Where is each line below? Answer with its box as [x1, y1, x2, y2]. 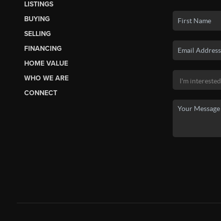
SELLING [24, 30, 51, 38]
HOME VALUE [24, 59, 68, 68]
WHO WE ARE [24, 74, 69, 83]
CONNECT [24, 89, 57, 98]
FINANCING [24, 44, 62, 53]
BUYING [24, 15, 50, 24]
